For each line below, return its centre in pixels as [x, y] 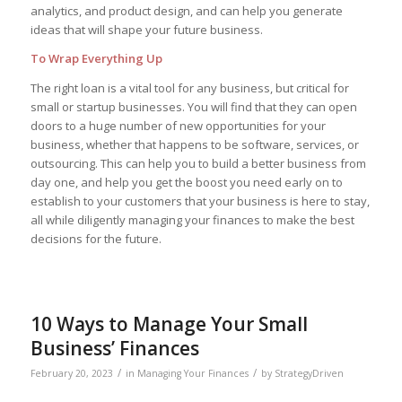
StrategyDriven [309, 373]
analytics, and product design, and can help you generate [186, 11]
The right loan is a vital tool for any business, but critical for [189, 87]
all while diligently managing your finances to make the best [192, 219]
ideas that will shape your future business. [146, 30]
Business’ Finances [114, 348]
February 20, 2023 [71, 373]
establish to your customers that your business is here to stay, [200, 201]
